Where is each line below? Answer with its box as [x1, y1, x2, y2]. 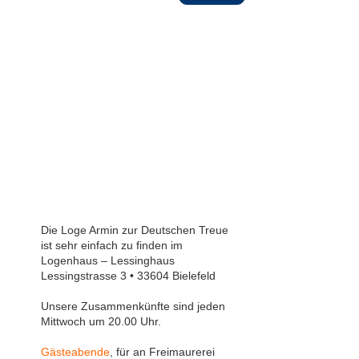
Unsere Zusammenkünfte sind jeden [40, 300, 225, 313]
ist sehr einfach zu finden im [40, 239, 183, 252]
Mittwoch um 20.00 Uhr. [40, 315, 161, 328]
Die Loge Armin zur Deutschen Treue [40, 224, 228, 236]
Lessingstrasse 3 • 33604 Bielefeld [40, 269, 216, 282]
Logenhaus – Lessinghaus [40, 254, 175, 267]
